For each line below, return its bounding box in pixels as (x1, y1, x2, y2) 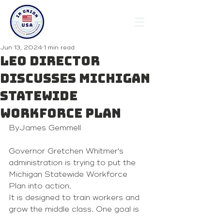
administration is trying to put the (9, 158, 138, 168)
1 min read (44, 44, 75, 51)
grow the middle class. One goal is (9, 204, 141, 214)
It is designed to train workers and (9, 193, 142, 202)
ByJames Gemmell (9, 123, 81, 133)
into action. (26, 181, 71, 191)
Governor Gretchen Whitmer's (9, 146, 126, 156)
